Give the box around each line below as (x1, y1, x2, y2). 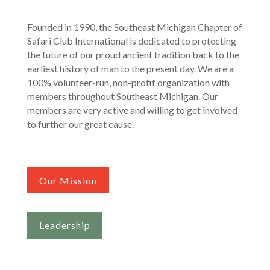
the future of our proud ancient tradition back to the (27, 48, 239, 60)
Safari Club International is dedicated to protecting (27, 34, 236, 46)
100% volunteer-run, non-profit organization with (27, 76, 230, 88)
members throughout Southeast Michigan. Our (27, 90, 218, 102)
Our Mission (39, 174, 97, 186)
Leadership (39, 219, 90, 231)
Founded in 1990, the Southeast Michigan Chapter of (27, 20, 242, 33)
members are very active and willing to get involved (27, 104, 237, 116)
